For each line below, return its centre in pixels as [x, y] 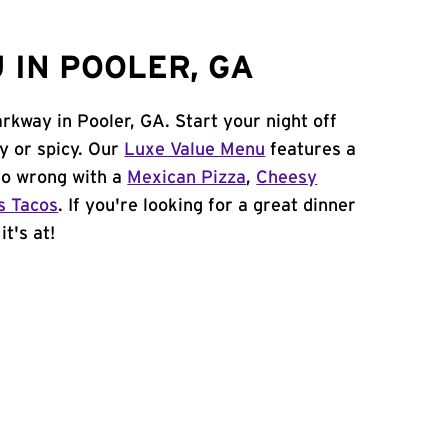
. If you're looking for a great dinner [207, 206]
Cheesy [287, 178]
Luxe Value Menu [195, 150]
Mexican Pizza [187, 178]
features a [311, 150]
